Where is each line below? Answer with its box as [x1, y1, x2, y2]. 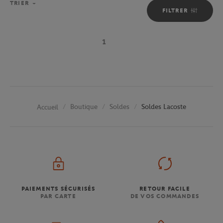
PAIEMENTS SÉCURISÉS [21, 185, 96, 192]
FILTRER [162, 6, 188, 14]
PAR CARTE [40, 192, 76, 200]
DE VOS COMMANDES [130, 192, 200, 200]
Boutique [70, 103, 98, 111]
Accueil [37, 103, 58, 111]
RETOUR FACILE [139, 185, 190, 192]
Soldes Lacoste [141, 103, 186, 111]
